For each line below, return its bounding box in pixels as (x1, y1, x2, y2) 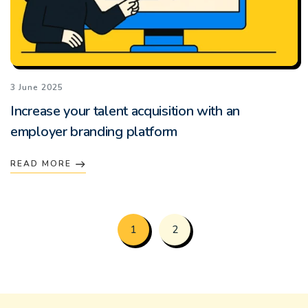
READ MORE (10, 158, 75, 170)
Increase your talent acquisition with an (10, 102, 241, 121)
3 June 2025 (10, 82, 63, 93)
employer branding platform (10, 122, 178, 142)
